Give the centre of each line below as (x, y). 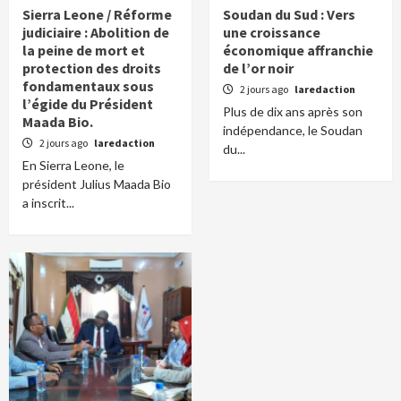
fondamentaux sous (88, 86)
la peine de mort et (84, 51)
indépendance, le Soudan (293, 131)
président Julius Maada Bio (97, 184)
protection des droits (92, 68)
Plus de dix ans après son (293, 112)
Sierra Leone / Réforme (97, 15)
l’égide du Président (88, 104)
